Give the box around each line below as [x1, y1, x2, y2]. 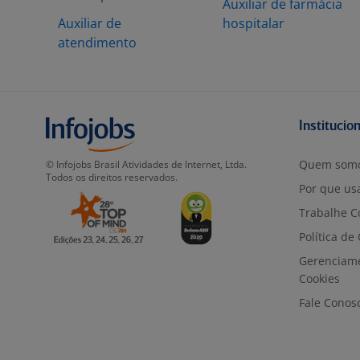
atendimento [58, 34, 137, 51]
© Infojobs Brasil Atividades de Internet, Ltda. [46, 157, 247, 171]
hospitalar [223, 14, 284, 32]
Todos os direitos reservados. [46, 170, 178, 184]
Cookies [299, 271, 340, 286]
